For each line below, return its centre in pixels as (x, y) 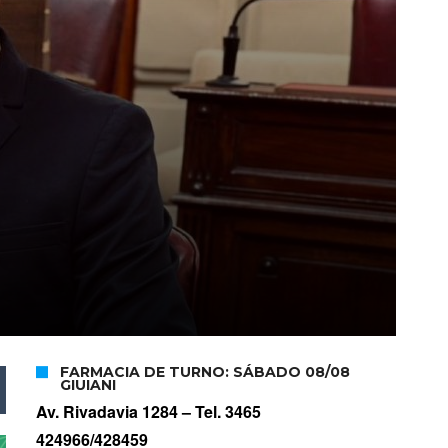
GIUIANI (88, 385)
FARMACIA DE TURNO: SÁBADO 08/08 (205, 372)
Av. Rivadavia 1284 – (115, 412)
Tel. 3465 (228, 412)
